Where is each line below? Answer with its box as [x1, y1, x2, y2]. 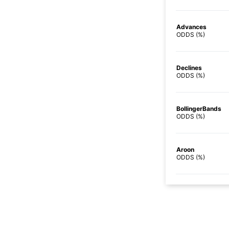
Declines [176, 63, 202, 72]
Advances [176, 22, 207, 31]
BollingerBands [176, 104, 221, 112]
